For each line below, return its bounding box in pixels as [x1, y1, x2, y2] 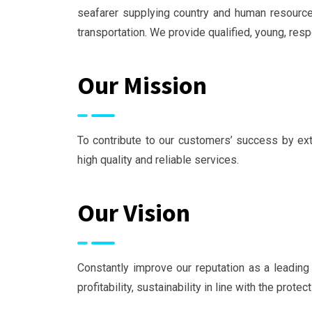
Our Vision [77, 197, 190, 228]
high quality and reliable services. [77, 153, 239, 166]
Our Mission [77, 70, 207, 101]
